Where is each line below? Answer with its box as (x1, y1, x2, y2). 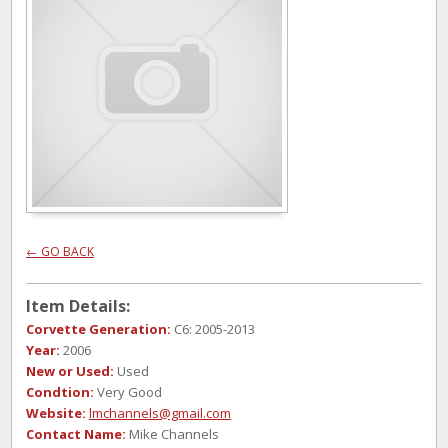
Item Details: (26, 295, 130, 317)
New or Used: (26, 362, 114, 380)
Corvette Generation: (26, 320, 171, 338)
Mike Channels (126, 425, 219, 443)
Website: (26, 404, 86, 422)
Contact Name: (26, 425, 126, 443)
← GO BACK (26, 243, 94, 260)
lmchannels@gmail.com (89, 404, 231, 422)
